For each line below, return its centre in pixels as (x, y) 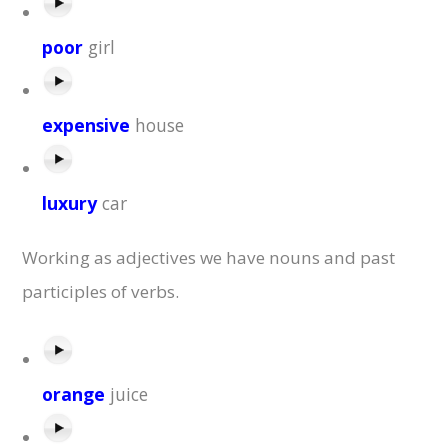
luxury (70, 203)
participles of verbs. (101, 292)
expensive (86, 125)
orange (74, 394)
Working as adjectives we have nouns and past (209, 258)
